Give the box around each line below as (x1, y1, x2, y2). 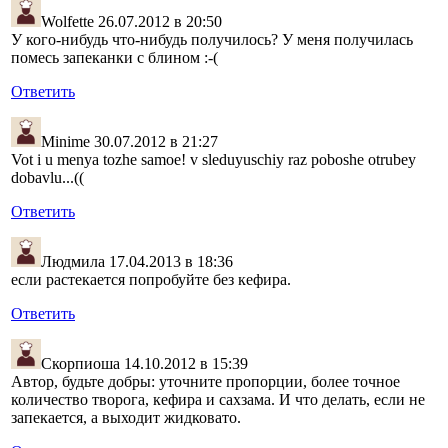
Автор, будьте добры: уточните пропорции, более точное (11, 373, 400, 391)
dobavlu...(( (11, 169, 84, 187)
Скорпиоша (41, 355, 120, 373)
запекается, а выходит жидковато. (11, 409, 241, 427)
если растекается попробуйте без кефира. (11, 271, 291, 289)
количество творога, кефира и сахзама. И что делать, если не (11, 391, 425, 409)
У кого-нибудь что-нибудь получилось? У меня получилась (11, 31, 413, 49)
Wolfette (41, 13, 94, 31)
